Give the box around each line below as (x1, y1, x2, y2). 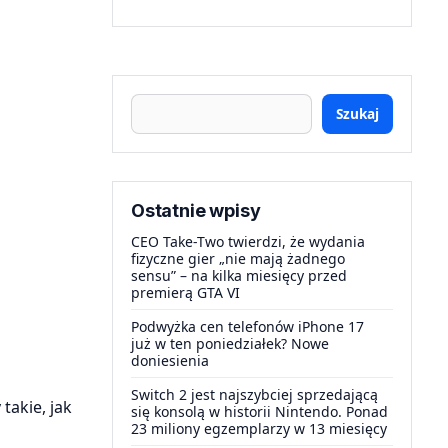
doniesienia (131, 351, 209, 370)
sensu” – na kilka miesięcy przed (131, 266, 347, 285)
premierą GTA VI (131, 283, 240, 302)
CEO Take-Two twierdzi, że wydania (131, 232, 365, 251)
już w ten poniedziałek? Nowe (131, 334, 329, 353)
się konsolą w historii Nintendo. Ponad (131, 402, 388, 421)
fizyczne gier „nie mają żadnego (131, 249, 345, 268)
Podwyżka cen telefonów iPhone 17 (131, 317, 364, 336)
